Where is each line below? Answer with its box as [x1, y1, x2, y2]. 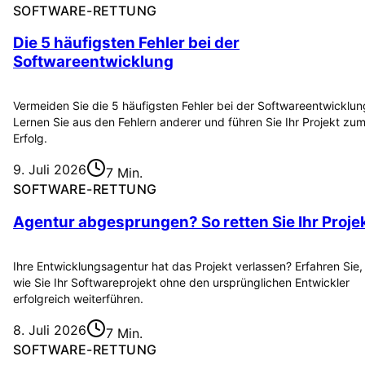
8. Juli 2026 [13, 321, 86, 338]
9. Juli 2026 [13, 161, 86, 178]
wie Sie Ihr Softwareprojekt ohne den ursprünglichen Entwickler [13, 275, 350, 289]
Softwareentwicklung [13, 52, 174, 72]
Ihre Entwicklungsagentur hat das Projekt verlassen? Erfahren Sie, [13, 258, 363, 273]
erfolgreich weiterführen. [13, 291, 143, 306]
